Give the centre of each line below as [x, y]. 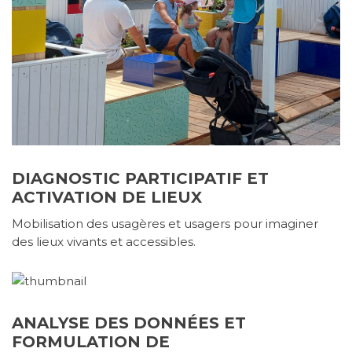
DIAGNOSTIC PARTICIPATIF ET [140, 179]
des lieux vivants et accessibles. [104, 242]
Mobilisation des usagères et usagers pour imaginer [165, 224]
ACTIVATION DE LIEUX [107, 198]
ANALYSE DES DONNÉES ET [129, 323]
